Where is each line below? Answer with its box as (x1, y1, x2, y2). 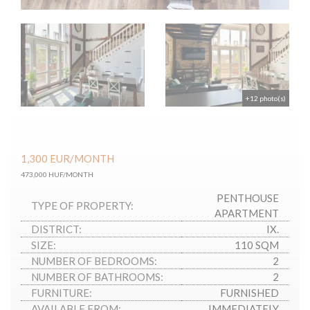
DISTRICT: (31, 223, 82, 236)
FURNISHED (220, 286, 279, 300)
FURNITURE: (31, 286, 92, 300)
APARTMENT (215, 207, 279, 220)
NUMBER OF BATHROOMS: (31, 271, 163, 284)
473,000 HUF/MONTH (21, 170, 93, 179)
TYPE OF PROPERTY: (31, 199, 134, 212)
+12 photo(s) (246, 94, 286, 103)
